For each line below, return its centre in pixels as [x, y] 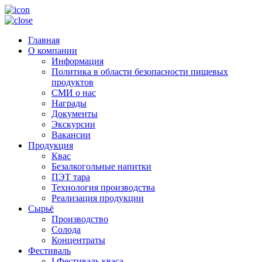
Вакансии [71, 135]
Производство [80, 219]
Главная [44, 40]
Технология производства [103, 187]
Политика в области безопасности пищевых [140, 72]
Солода [66, 230]
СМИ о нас [74, 93]
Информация [77, 61]
